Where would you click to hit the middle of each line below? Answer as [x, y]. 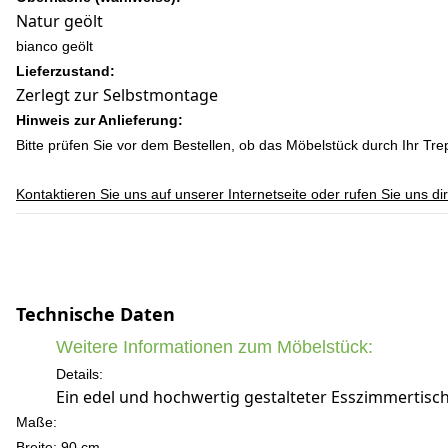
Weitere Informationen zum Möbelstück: [214, 347]
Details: [79, 374]
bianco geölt [54, 46]
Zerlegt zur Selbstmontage [117, 95]
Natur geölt [59, 21]
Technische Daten [95, 314]
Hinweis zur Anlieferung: [99, 120]
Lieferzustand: [65, 71]
